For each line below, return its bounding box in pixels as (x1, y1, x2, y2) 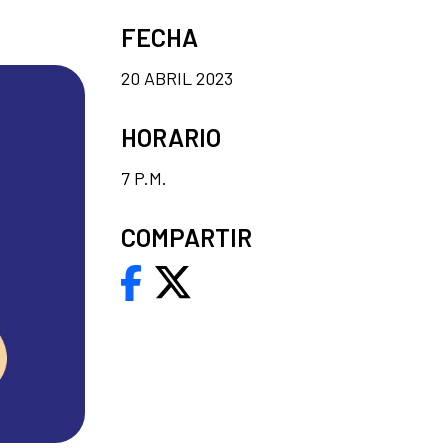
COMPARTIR (121, 221, 252, 252)
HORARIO (121, 121, 221, 152)
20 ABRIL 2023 (121, 66, 233, 89)
